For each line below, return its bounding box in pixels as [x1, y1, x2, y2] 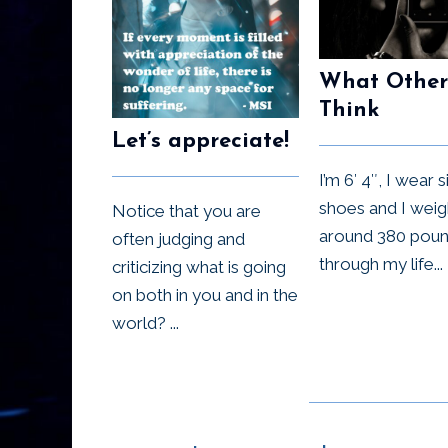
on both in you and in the [112, 285, 298, 306]
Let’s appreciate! [112, 130, 289, 154]
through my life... [319, 253, 443, 274]
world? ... [112, 313, 179, 334]
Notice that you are [112, 201, 261, 222]
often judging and [112, 229, 245, 250]
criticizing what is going [112, 257, 286, 278]
